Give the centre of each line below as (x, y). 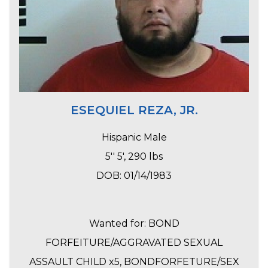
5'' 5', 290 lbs (134, 157)
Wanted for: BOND (134, 224)
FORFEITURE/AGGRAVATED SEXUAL (134, 243)
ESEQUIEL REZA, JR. (134, 110)
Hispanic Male (134, 138)
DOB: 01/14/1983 (134, 176)
